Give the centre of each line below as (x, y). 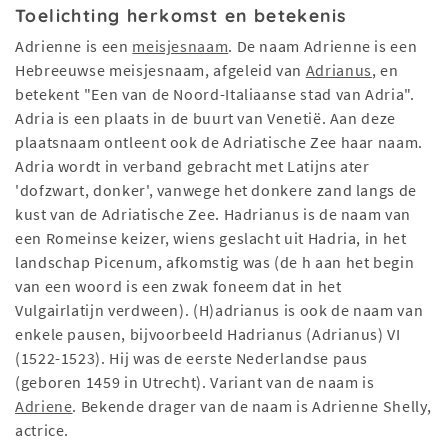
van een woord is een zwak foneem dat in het (178, 286)
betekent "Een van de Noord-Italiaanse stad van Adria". (215, 94)
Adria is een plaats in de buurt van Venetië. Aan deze (205, 118)
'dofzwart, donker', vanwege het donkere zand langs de (216, 190)
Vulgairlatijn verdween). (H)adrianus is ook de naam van (219, 310)
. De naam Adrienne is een (323, 46)
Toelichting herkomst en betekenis (181, 15)
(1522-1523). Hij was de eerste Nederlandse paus (192, 358)
